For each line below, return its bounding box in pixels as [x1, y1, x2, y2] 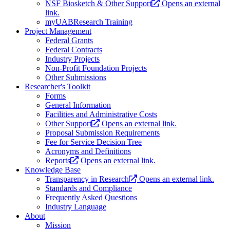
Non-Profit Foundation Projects [45, 64, 147, 73]
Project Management [25, 27, 91, 36]
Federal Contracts [45, 45, 102, 54]
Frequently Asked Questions [45, 193, 137, 202]
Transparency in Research [45, 175, 129, 184]
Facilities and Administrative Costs [45, 110, 157, 119]
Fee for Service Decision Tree [45, 138, 142, 147]
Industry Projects [45, 54, 100, 64]
